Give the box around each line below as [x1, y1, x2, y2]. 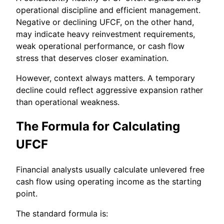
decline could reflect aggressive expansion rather [16, 84, 203, 95]
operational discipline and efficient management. [16, 4, 200, 15]
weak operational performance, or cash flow [16, 40, 184, 51]
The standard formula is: [16, 208, 108, 219]
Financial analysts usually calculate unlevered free [16, 164, 204, 175]
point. [16, 188, 37, 199]
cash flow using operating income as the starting [16, 176, 201, 187]
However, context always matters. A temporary [16, 72, 195, 83]
